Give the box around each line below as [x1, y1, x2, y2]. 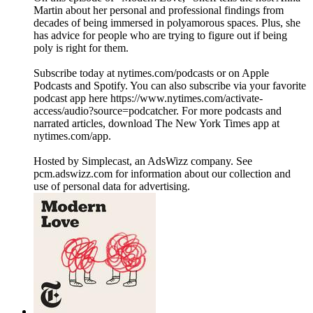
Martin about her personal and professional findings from [34, 4, 284, 17]
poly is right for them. [34, 42, 131, 54]
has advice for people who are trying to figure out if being [34, 29, 287, 42]
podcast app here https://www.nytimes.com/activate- [34, 92, 263, 105]
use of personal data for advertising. [34, 180, 190, 193]
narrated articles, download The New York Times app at [34, 117, 279, 130]
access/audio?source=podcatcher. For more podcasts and [34, 105, 282, 117]
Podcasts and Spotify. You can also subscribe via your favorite [34, 80, 306, 92]
